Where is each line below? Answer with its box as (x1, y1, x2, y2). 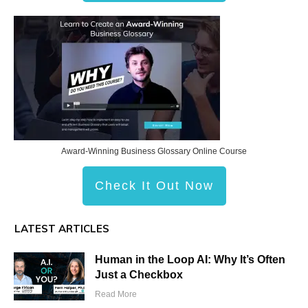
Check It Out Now (94, 179, 214, 193)
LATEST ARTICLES (14, 222, 109, 236)
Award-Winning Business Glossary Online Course (61, 146, 247, 157)
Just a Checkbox (95, 269, 184, 281)
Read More (95, 289, 137, 300)
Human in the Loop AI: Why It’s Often (95, 254, 286, 266)
